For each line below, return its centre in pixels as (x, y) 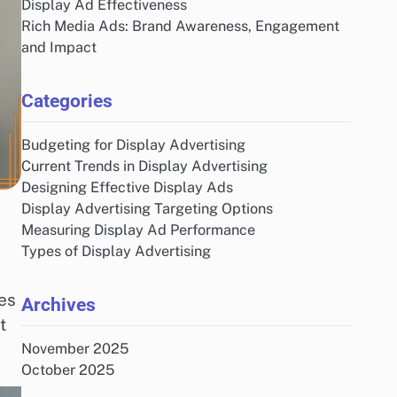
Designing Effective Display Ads (127, 187)
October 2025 (68, 370)
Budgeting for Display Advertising (133, 145)
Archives (58, 304)
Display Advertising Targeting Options (147, 209)
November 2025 (75, 349)
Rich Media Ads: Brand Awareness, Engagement (180, 26)
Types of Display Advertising (116, 251)
